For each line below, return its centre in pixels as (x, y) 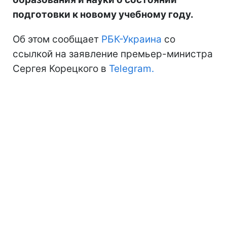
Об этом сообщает (57, 40)
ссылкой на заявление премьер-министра (113, 54)
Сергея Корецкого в (61, 69)
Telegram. (131, 69)
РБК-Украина (131, 40)
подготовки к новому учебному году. (103, 15)
